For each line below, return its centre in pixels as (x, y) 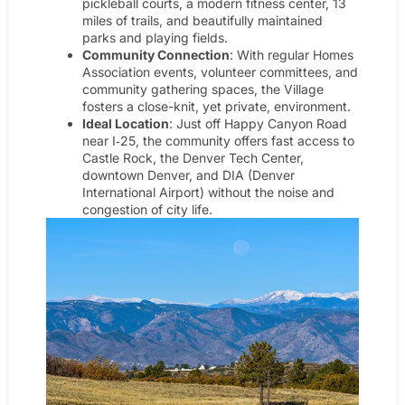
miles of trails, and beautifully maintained (202, 20)
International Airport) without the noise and (208, 192)
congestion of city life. (147, 209)
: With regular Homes (292, 54)
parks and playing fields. (155, 37)
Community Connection (156, 54)
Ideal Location (126, 123)
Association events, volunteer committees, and (220, 71)
